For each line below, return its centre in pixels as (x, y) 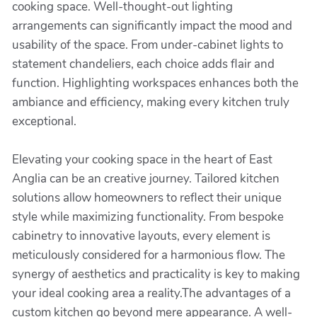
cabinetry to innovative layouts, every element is (141, 236)
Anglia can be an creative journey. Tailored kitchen (146, 179)
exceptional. (44, 121)
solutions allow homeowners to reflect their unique (147, 198)
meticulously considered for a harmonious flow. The (149, 255)
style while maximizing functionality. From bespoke (148, 217)
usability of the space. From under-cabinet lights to (148, 45)
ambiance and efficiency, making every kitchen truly (151, 102)
